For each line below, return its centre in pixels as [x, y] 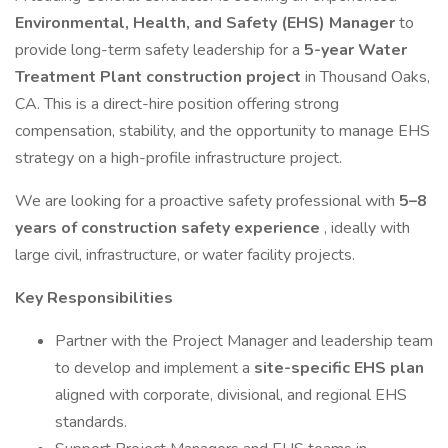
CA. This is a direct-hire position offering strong [177, 104]
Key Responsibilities [94, 298]
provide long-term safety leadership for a [159, 50]
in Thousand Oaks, [367, 77]
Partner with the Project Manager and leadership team [244, 341]
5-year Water [355, 50]
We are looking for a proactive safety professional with [207, 201]
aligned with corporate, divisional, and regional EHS [231, 395]
